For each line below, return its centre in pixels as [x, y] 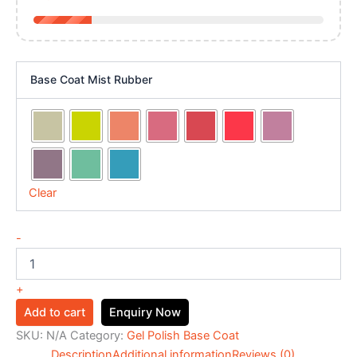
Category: [98, 336]
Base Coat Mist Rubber [91, 80]
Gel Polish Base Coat [183, 336]
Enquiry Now [145, 313]
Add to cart [55, 313]
